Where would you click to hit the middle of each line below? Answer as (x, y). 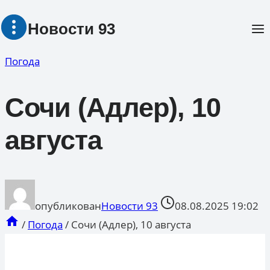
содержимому (39, 45)
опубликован (68, 206)
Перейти (26, 12)
